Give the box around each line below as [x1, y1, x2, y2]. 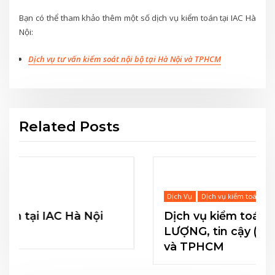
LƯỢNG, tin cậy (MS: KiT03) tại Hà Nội [50, 225, 264, 238]
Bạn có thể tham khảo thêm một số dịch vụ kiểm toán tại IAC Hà [19, 12, 256, 24]
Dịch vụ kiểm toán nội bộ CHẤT [50, 209, 228, 223]
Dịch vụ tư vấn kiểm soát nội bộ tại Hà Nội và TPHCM [28, 53, 221, 64]
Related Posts [19, 118, 120, 136]
